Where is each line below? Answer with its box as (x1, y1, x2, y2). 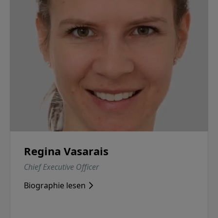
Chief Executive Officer (24, 162, 99, 173)
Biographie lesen (24, 180, 86, 191)
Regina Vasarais (24, 144, 109, 159)
